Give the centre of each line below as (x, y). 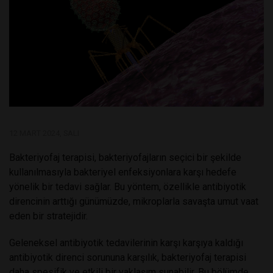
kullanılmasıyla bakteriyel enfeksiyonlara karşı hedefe (123, 172)
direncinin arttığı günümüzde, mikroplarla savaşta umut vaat (134, 202)
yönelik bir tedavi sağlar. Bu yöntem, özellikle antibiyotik (128, 187)
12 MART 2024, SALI (44, 133)
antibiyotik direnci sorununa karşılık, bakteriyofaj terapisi (128, 258)
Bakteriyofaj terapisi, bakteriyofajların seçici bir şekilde (125, 158)
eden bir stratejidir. (48, 216)
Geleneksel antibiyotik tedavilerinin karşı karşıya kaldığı (126, 243)
